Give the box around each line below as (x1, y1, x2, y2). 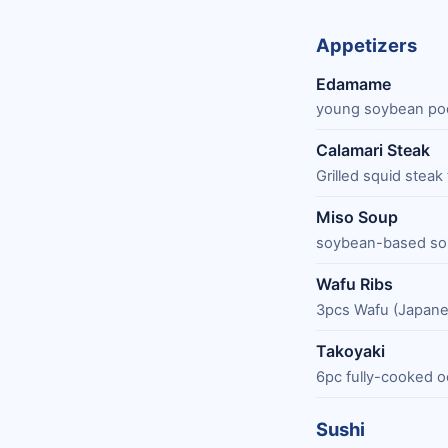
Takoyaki (316, 341, 385, 362)
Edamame (316, 73, 391, 94)
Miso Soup (316, 207, 398, 228)
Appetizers (316, 34, 417, 57)
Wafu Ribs (316, 274, 393, 295)
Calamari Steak (316, 140, 430, 161)
